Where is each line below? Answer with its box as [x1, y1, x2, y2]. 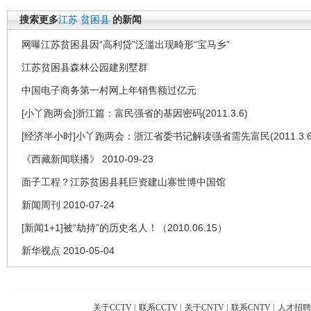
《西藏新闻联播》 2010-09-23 [22, 153, 153, 165]
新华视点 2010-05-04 [22, 244, 115, 256]
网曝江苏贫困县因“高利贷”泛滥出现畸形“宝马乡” [22, 38, 230, 50]
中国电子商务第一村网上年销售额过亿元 [22, 84, 196, 96]
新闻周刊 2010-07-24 [22, 199, 115, 210]
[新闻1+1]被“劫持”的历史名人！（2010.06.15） [22, 221, 227, 233]
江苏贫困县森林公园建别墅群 [22, 61, 148, 73]
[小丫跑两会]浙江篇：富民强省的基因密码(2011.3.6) [22, 107, 248, 119]
